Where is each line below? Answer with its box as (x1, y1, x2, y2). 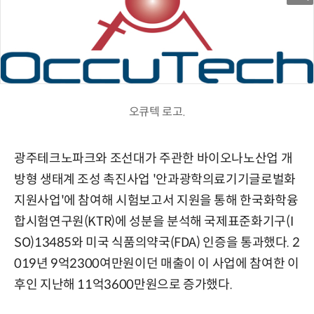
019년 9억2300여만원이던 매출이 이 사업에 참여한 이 (14, 256, 299, 272)
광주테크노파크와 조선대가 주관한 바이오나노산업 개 (14, 151, 293, 167)
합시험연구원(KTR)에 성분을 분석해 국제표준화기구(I (14, 214, 294, 230)
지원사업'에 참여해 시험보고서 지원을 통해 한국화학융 (14, 193, 299, 209)
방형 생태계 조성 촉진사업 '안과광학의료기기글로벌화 (14, 172, 296, 188)
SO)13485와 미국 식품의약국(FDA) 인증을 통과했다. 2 (14, 235, 300, 251)
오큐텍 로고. (128, 104, 186, 120)
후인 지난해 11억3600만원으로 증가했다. (14, 277, 233, 293)
